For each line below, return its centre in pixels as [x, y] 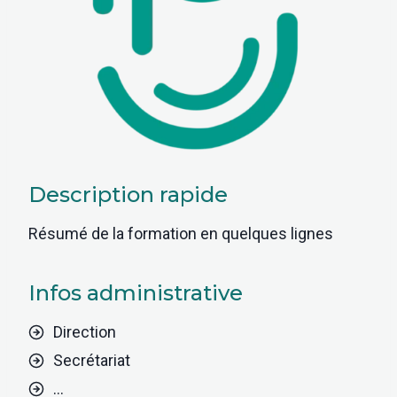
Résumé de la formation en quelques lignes [181, 234]
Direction [85, 332]
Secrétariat [92, 361]
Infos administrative [136, 293]
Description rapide [128, 195]
